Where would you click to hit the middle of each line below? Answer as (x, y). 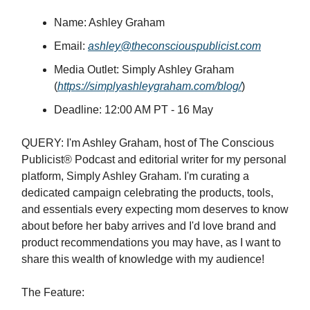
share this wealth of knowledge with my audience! (143, 259)
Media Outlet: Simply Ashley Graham (144, 70)
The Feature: (53, 293)
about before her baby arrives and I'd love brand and (149, 226)
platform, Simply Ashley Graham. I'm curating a (135, 176)
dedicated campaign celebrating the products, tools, (147, 193)
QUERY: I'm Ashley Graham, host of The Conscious (148, 143)
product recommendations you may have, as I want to (151, 243)
